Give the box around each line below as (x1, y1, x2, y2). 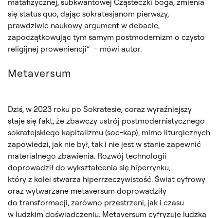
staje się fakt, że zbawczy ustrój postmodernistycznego (8, 115, 205, 126)
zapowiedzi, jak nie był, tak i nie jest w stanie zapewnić (8, 139, 201, 149)
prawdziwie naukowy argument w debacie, (8, 20, 160, 30)
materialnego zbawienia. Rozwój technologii (8, 150, 166, 161)
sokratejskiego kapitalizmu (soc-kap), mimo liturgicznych (8, 127, 210, 137)
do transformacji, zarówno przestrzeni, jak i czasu (8, 197, 184, 207)
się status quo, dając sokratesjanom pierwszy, (8, 8, 169, 18)
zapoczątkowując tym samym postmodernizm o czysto (8, 32, 205, 42)
